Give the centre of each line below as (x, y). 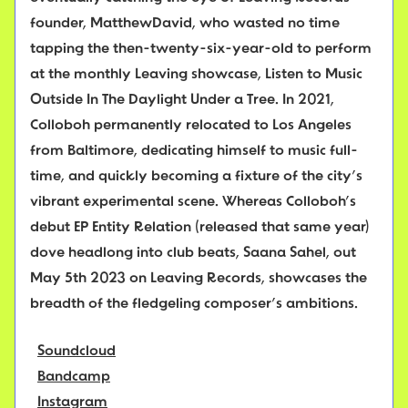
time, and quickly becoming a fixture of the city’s (196, 177)
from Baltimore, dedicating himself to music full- (194, 152)
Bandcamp (74, 377)
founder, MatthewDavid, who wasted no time (185, 24)
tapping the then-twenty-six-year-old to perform (201, 50)
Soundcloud (76, 352)
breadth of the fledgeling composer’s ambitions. (194, 305)
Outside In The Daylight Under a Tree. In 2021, (182, 101)
